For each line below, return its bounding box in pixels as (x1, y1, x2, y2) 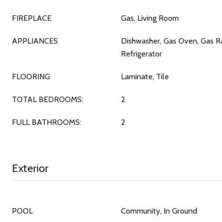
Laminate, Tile (121, 72, 169, 81)
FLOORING (12, 72, 50, 81)
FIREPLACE (12, 13, 52, 23)
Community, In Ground (121, 206, 197, 216)
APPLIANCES (12, 36, 58, 46)
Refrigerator (121, 49, 162, 58)
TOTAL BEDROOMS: (12, 95, 83, 104)
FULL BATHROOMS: (12, 117, 81, 127)
